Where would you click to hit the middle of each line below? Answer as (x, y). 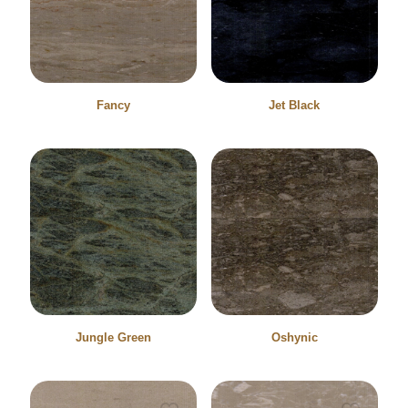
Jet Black (295, 106)
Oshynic (294, 338)
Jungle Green (114, 338)
